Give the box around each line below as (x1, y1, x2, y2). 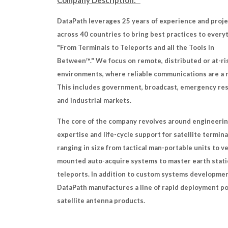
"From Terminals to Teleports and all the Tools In (57, 43, 214, 51)
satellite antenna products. (57, 196, 145, 205)
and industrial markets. (57, 96, 131, 104)
